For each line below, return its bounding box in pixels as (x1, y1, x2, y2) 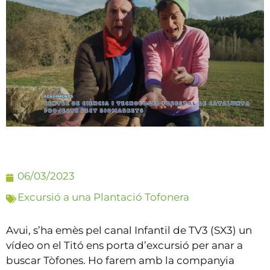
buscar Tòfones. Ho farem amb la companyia (6, 254, 234, 267)
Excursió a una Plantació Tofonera (17, 191, 189, 204)
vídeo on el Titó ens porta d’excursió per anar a (6, 239, 243, 252)
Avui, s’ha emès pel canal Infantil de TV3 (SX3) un (6, 224, 252, 237)
